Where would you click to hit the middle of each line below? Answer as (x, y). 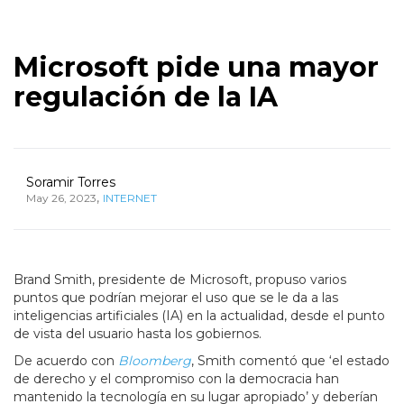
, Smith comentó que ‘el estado (290, 361)
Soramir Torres (71, 183)
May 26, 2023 (61, 198)
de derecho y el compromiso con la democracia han (176, 379)
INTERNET (130, 198)
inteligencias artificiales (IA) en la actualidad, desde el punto (199, 316)
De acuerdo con (66, 361)
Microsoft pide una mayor (196, 68)
